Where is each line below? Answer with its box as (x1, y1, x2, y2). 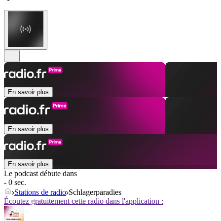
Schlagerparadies (69, 188, 121, 197)
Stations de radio (14, 188, 66, 197)
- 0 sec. (4, 178, 26, 187)
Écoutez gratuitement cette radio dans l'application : (4, 197, 163, 206)
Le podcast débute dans (4, 169, 77, 178)
